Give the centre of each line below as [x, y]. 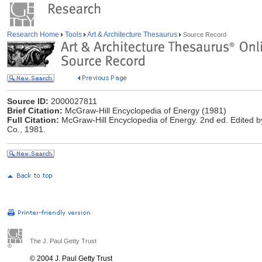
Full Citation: [33, 120]
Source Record [204, 35]
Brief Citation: [35, 111]
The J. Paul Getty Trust [63, 241]
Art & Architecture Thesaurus [132, 35]
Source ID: [28, 101]
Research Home [34, 35]
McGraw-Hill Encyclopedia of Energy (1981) [144, 111]
